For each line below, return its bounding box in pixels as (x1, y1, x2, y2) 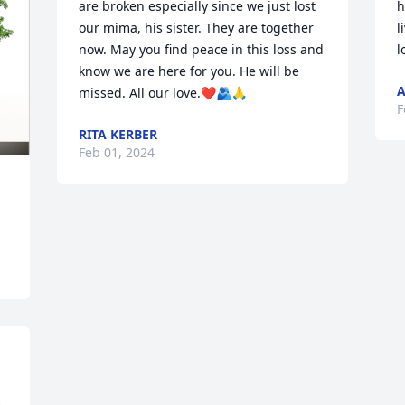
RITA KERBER (79, 126, 158, 143)
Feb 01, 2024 (79, 144, 155, 161)
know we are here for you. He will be (79, 62, 300, 80)
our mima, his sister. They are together (79, 19, 315, 36)
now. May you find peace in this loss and (79, 41, 325, 58)
